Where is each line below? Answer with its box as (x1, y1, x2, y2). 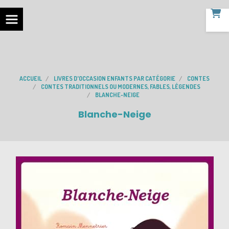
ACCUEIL (19, 75, 42, 82)
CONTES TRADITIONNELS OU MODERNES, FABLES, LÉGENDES (40, 83, 200, 90)
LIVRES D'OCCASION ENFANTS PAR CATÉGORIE (54, 75, 175, 82)
